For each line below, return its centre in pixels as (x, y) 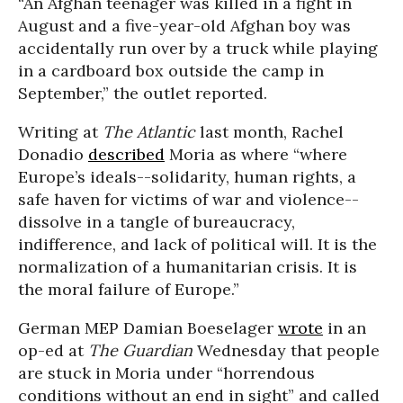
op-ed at (53, 351)
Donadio (53, 155)
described (126, 155)
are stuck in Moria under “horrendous (166, 373)
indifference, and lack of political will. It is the (197, 245)
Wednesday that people (286, 351)
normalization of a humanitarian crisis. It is (188, 267)
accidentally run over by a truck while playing (198, 49)
